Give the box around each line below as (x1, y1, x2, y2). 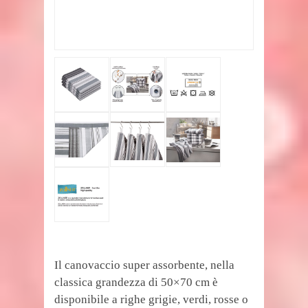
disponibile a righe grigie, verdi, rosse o (54, 293, 248, 307)
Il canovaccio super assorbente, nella (54, 258, 234, 272)
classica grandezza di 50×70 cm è (54, 276, 218, 289)
